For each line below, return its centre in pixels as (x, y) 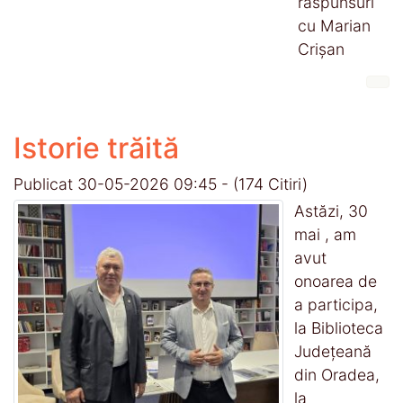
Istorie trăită (96, 148)
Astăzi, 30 (331, 210)
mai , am (325, 234)
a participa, (336, 304)
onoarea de (336, 281)
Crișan (321, 49)
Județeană (333, 351)
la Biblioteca (339, 327)
